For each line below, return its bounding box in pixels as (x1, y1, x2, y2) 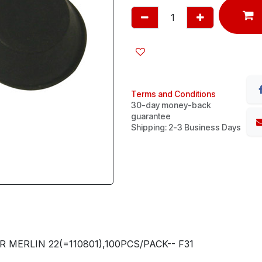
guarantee (131, 111, 171, 121)
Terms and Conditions (131, 88, 216, 99)
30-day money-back (131, 99, 211, 110)
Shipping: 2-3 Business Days (131, 122, 241, 132)
